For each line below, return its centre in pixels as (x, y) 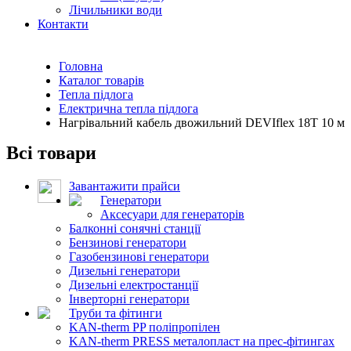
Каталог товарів (101, 80)
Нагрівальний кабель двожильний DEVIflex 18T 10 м (202, 122)
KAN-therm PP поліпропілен (145, 327)
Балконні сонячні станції (135, 228)
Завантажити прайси (125, 186)
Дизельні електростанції (134, 284)
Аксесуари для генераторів (172, 214)
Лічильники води (116, 10)
